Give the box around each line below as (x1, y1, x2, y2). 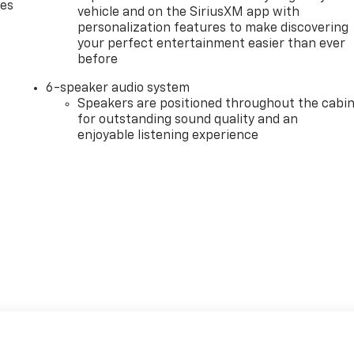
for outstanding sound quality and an (77, 114, 299, 127)
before (77, 54, 119, 67)
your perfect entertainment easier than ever (77, 38, 346, 51)
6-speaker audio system (46, 82, 190, 96)
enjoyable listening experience (77, 130, 259, 143)
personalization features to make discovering (77, 22, 349, 36)
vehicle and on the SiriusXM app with (77, 6, 300, 20)
